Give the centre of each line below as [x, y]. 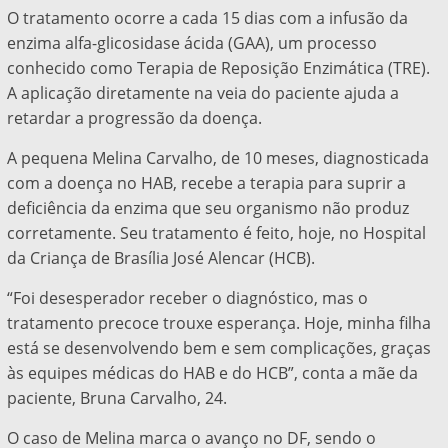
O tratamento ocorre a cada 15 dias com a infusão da [207, 18]
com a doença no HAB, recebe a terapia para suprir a [206, 183]
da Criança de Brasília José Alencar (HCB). [160, 258]
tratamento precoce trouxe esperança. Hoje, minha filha [218, 323]
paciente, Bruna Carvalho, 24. [116, 398]
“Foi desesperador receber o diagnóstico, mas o [187, 298]
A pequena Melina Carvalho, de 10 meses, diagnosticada [217, 158]
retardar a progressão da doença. [134, 118]
